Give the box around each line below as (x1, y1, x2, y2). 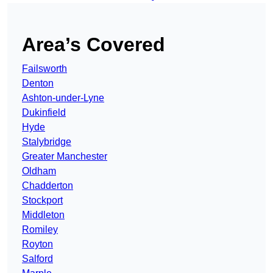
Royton (22, 239, 53, 250)
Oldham (22, 166, 56, 177)
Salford (22, 253, 53, 264)
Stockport (22, 195, 63, 206)
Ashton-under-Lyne (22, 93, 104, 104)
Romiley (22, 224, 58, 235)
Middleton (22, 210, 65, 221)
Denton (22, 78, 54, 89)
